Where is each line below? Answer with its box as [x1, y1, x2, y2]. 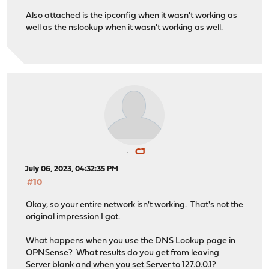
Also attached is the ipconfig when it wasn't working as [26, 11, 238, 20]
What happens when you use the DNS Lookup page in [26, 236, 236, 246]
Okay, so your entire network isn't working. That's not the [26, 200, 244, 210]
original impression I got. [26, 212, 121, 222]
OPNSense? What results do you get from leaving [26, 248, 220, 258]
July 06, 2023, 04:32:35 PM [25, 165, 119, 174]
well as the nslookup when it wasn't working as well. [26, 23, 223, 32]
